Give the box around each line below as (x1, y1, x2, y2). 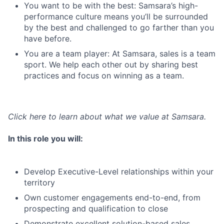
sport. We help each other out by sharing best (24, 59, 198, 69)
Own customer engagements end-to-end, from (24, 192, 200, 202)
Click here (8, 111, 46, 121)
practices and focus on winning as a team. (24, 70, 184, 80)
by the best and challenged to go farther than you (24, 22, 214, 32)
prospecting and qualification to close (24, 203, 168, 213)
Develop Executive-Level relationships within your (24, 166, 213, 176)
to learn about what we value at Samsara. (46, 111, 206, 121)
